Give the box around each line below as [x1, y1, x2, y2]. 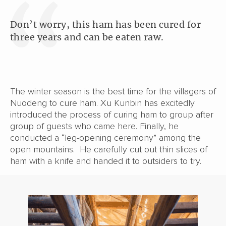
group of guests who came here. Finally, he [10, 120, 179, 132]
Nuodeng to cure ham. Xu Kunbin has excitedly [10, 97, 195, 108]
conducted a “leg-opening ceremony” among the [10, 132, 201, 143]
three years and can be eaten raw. [10, 31, 164, 43]
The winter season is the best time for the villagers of [10, 85, 216, 97]
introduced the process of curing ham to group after [10, 108, 213, 120]
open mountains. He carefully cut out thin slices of [10, 143, 207, 155]
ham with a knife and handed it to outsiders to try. [10, 155, 201, 166]
